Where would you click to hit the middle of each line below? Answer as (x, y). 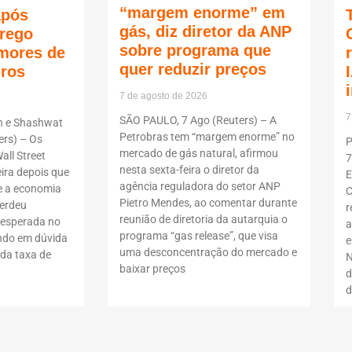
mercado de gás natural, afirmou (199, 154)
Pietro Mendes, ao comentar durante (208, 203)
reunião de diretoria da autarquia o (203, 220)
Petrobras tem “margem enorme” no (207, 137)
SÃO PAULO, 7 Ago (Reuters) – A (198, 121)
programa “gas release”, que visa (199, 236)
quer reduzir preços (193, 70)
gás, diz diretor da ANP (205, 32)
